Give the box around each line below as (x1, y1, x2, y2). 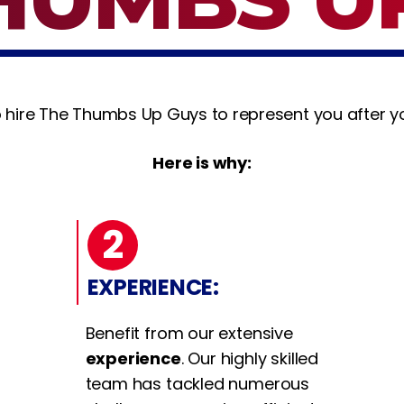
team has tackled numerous (85, 372, 310, 395)
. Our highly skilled (180, 346, 319, 370)
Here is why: (152, 151, 252, 174)
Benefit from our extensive (85, 321, 293, 344)
